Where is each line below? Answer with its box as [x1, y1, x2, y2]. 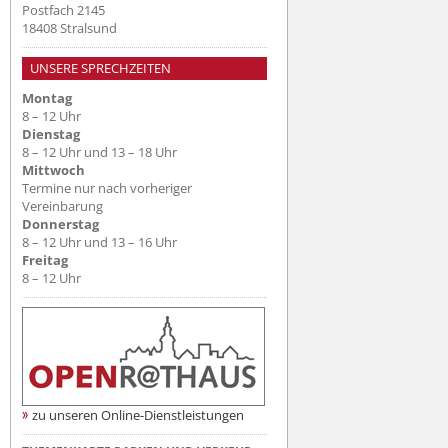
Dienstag [22, 124, 80, 143]
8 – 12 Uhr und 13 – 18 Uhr [22, 142, 177, 161]
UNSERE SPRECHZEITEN [30, 59, 171, 78]
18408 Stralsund [22, 18, 117, 37]
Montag [22, 88, 72, 107]
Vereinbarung [22, 196, 103, 215]
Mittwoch [22, 160, 85, 179]
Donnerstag [22, 214, 99, 233]
